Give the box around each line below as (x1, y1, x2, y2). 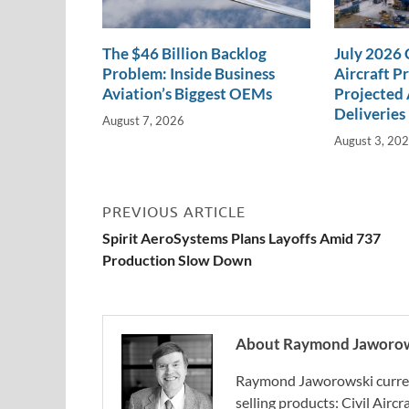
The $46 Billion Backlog (102, 44, 267, 64)
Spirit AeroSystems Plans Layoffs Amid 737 (102, 228, 381, 246)
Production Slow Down (102, 250, 252, 268)
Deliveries (333, 104, 405, 124)
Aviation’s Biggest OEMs (102, 84, 272, 104)
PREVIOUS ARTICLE (102, 203, 246, 220)
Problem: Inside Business (102, 64, 275, 84)
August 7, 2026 (102, 112, 184, 128)
